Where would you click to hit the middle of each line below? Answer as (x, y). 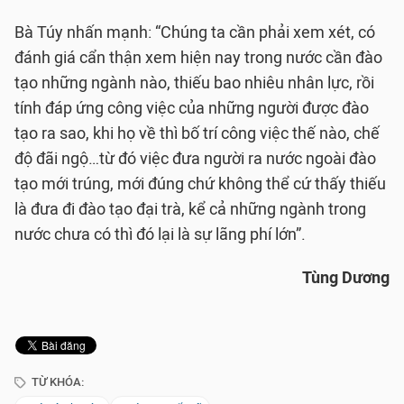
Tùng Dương (346, 278)
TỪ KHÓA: (56, 382)
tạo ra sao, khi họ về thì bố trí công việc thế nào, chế (197, 133)
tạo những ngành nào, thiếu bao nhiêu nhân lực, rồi (194, 83)
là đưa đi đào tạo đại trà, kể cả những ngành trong (190, 209)
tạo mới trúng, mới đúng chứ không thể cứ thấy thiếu (200, 184)
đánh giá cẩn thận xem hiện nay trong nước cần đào (198, 58)
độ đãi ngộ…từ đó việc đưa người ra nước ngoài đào (195, 159)
